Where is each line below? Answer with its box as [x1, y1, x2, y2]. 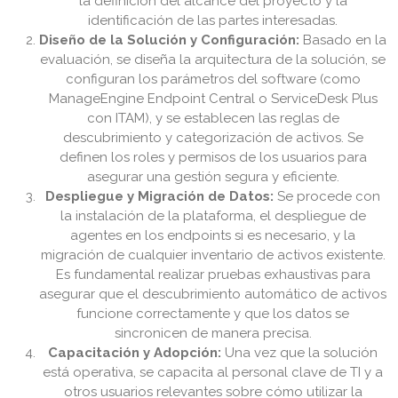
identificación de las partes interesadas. [88, 12, 338, 29]
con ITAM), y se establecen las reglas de [87, 110, 339, 127]
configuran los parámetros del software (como [66, 71, 361, 88]
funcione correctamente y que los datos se [76, 306, 350, 322]
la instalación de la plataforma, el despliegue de [60, 208, 366, 225]
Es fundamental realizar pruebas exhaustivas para [56, 267, 370, 283]
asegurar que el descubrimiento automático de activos [39, 286, 387, 303]
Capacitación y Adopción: [48, 345, 222, 362]
